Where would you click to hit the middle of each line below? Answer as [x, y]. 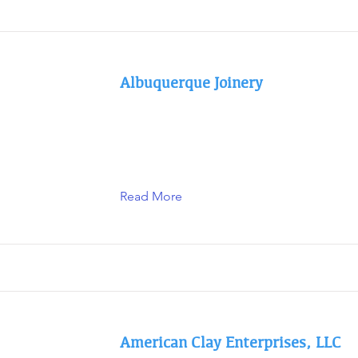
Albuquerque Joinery [191, 82]
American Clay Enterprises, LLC [231, 342]
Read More [151, 196]
